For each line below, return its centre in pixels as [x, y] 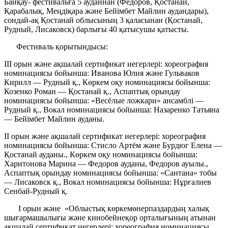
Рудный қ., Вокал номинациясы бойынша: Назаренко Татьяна [112, 110]
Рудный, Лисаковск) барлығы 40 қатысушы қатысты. [96, 30]
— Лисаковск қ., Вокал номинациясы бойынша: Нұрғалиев [108, 182]
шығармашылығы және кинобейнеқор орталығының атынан [110, 218]
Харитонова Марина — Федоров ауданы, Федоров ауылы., [106, 164]
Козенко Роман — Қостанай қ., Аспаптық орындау [92, 92]
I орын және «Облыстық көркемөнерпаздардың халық [107, 209]
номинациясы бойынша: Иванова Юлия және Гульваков [102, 73]
